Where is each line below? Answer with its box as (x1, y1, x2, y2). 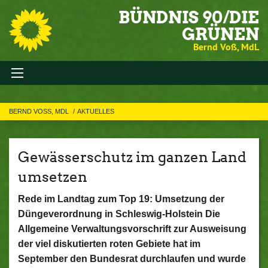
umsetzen (18, 168, 87, 185)
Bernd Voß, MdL (193, 41, 259, 53)
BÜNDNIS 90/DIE (118, 7, 259, 28)
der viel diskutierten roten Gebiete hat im (18, 239, 200, 249)
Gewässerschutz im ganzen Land (18, 148, 246, 166)
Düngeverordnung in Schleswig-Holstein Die (18, 209, 220, 219)
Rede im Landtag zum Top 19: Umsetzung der (18, 194, 224, 204)
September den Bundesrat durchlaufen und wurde (18, 254, 246, 264)
